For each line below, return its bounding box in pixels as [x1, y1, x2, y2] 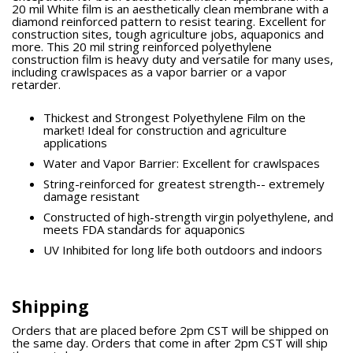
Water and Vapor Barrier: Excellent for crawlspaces [43, 155, 320, 172]
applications [43, 135, 107, 151]
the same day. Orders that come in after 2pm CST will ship [12, 335, 328, 351]
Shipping [12, 295, 89, 318]
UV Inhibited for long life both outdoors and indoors [43, 242, 322, 258]
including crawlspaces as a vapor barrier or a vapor [12, 64, 287, 80]
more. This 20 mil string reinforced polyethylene [12, 39, 272, 55]
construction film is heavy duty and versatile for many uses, [12, 51, 333, 68]
